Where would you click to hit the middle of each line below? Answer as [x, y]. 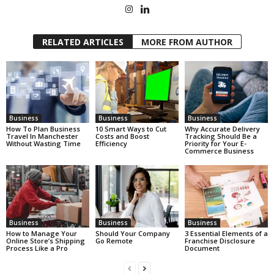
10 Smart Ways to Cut [131, 129]
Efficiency [111, 144]
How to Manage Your [42, 234]
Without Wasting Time [43, 144]
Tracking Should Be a [220, 136]
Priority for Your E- [215, 144]
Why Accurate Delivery [222, 129]
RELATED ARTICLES [83, 42]
